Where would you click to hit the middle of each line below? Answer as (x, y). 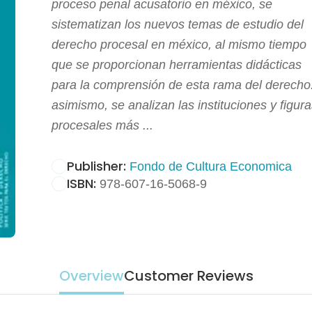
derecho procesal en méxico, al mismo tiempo (179, 44)
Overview (91, 275)
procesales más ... (102, 125)
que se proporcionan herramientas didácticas (177, 64)
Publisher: (96, 166)
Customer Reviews (188, 275)
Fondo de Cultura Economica (210, 166)
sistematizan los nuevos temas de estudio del (178, 24)
